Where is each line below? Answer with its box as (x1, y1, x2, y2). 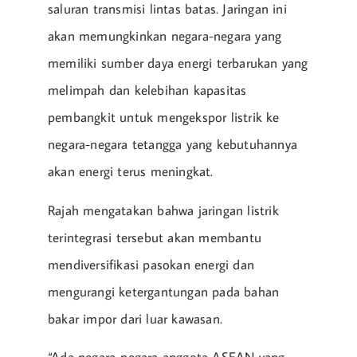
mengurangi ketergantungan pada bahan (48, 282, 280, 300)
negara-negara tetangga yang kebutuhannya (48, 135, 297, 154)
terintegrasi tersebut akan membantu (48, 228, 261, 246)
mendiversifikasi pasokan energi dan (48, 255, 254, 273)
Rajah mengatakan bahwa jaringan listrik (48, 201, 279, 219)
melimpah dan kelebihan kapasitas (48, 81, 247, 100)
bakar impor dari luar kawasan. (48, 309, 222, 328)
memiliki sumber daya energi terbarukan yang (48, 54, 308, 73)
